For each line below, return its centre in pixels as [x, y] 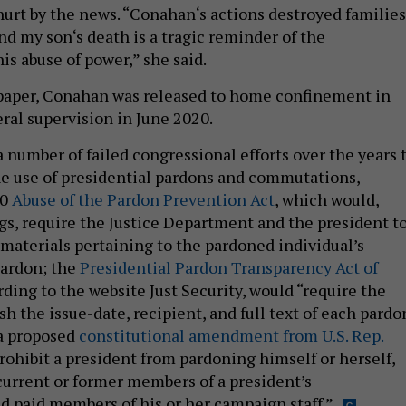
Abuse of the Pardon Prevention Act [141, 199]
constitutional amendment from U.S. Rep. [231, 335]
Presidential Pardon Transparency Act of [229, 267]
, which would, [327, 199]
